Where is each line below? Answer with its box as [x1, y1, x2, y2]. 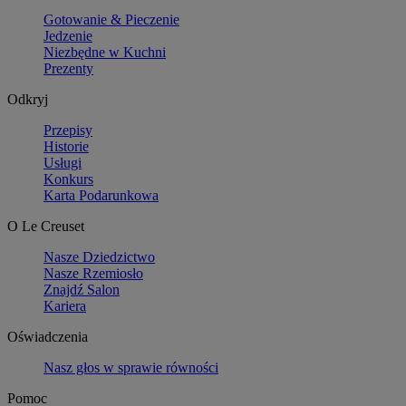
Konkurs [43, 170, 93, 187]
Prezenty [43, 60, 93, 76]
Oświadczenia [7, 328, 88, 344]
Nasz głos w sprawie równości [43, 359, 218, 375]
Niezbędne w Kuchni [43, 43, 166, 60]
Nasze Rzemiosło [43, 265, 143, 281]
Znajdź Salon [43, 281, 120, 297]
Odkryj [7, 91, 48, 107]
